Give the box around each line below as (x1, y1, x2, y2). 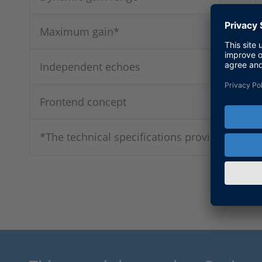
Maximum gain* (40, 24, 119, 39)
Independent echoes (40, 59, 140, 74)
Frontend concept (40, 94, 126, 109)
